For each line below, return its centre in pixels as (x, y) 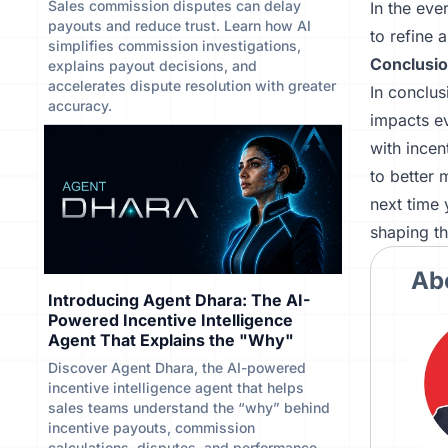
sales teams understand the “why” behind (189, 407)
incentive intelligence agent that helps (176, 387)
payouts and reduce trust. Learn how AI (179, 25)
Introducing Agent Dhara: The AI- (179, 300)
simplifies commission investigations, (174, 45)
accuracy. (80, 105)
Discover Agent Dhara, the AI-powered (177, 367)
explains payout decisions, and (152, 65)
